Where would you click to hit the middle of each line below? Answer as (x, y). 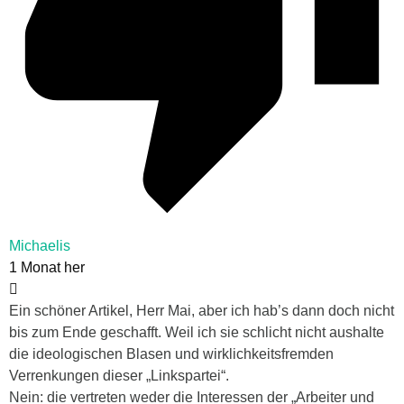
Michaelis (40, 245)
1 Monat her (47, 267)
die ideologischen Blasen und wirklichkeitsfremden (171, 353)
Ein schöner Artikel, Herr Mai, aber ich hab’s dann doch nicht (202, 310)
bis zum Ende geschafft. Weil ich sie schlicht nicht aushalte (197, 332)
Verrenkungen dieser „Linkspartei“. (119, 375)
